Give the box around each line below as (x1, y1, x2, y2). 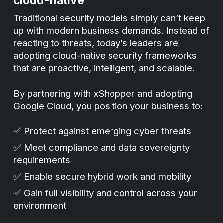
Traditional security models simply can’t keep (13, 12, 206, 24)
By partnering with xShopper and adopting (13, 88, 193, 99)
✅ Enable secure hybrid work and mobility (13, 171, 192, 182)
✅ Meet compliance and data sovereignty (13, 142, 190, 153)
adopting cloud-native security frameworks (13, 50, 197, 61)
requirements (13, 154, 71, 166)
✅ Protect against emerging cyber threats (13, 125, 192, 137)
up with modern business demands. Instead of (13, 25, 210, 36)
